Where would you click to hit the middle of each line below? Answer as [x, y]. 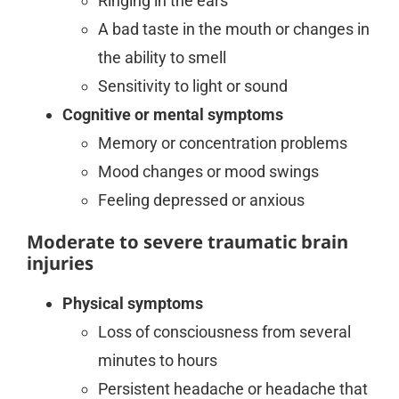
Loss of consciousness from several [224, 331]
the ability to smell [162, 57]
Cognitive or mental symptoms [172, 114]
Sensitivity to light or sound [192, 85]
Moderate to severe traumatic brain [187, 241]
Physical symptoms [132, 303]
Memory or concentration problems [222, 142]
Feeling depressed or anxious [201, 199]
